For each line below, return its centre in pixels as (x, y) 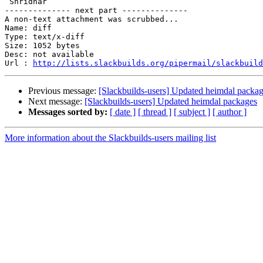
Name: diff (28, 28)
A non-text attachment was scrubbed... (92, 19)
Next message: (56, 102)
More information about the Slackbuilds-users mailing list (110, 138)
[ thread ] (155, 112)
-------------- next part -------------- (96, 11)
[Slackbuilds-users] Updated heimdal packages (171, 102)
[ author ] (230, 112)
